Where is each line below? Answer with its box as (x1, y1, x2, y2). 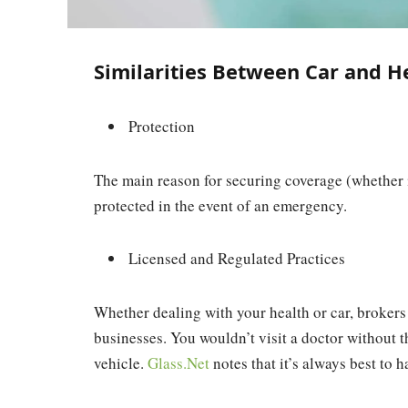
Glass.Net (148, 352, 209, 374)
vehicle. (94, 352, 148, 374)
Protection (128, 116, 195, 138)
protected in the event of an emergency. (94, 194, 347, 216)
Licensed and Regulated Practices (128, 248, 345, 270)
